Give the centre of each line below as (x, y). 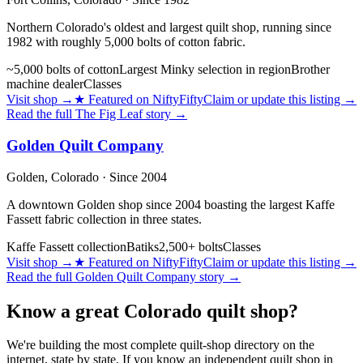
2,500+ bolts (191, 246)
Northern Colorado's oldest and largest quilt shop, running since (169, 28)
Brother (310, 70)
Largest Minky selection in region (205, 70)
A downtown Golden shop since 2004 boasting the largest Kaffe (171, 204)
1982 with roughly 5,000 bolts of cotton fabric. (126, 42)
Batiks (143, 246)
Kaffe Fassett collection (66, 246)
